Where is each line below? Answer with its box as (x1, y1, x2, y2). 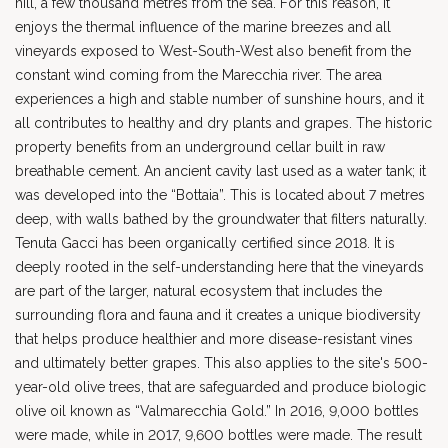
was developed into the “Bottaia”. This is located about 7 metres (15, 187, 425, 203)
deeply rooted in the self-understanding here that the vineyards (15, 259, 424, 275)
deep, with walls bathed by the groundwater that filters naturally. (15, 211, 427, 227)
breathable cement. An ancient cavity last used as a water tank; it (15, 163, 426, 179)
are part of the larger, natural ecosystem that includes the (15, 283, 382, 299)
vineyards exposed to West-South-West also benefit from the (15, 43, 411, 59)
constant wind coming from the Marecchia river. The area (15, 67, 382, 83)
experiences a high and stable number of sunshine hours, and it (15, 91, 424, 107)
